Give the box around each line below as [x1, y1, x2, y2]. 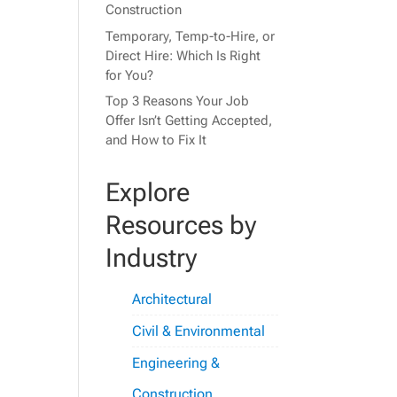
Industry [105, 243, 198, 274]
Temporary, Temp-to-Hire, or [105, 27, 276, 44]
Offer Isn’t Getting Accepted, [105, 113, 273, 129]
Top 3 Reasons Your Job [105, 93, 250, 110]
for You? [105, 66, 154, 83]
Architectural [132, 291, 213, 308]
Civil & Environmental [132, 323, 266, 340]
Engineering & [132, 354, 221, 372]
